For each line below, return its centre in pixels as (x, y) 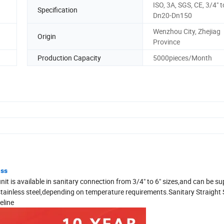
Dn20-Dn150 (172, 15)
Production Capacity (69, 57)
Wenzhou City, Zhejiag (187, 31)
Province (166, 41)
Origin (47, 36)
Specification (57, 10)
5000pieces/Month (182, 57)
